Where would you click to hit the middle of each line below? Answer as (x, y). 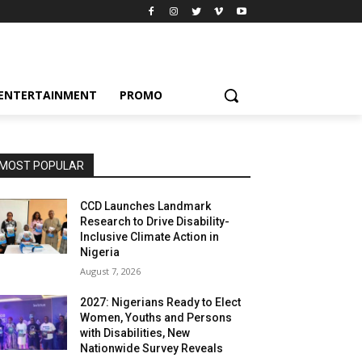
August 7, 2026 (111, 271)
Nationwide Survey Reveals (152, 348)
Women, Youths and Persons (156, 318)
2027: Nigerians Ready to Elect (161, 302)
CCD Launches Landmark (146, 206)
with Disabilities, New (135, 333)
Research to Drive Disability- (155, 221)
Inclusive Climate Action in (150, 237)
